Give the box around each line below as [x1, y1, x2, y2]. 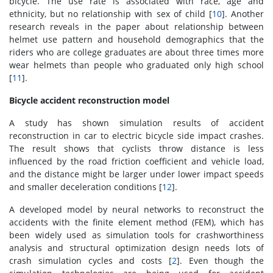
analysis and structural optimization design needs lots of [9, 242, 264, 254]
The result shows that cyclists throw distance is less [9, 143, 264, 155]
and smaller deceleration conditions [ [9, 181, 162, 193]
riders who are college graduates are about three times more [9, 46, 264, 58]
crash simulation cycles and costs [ [9, 255, 172, 267]
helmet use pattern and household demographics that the [9, 34, 264, 46]
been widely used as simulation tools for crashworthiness [9, 229, 264, 241]
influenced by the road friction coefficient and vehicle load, [9, 155, 264, 168]
